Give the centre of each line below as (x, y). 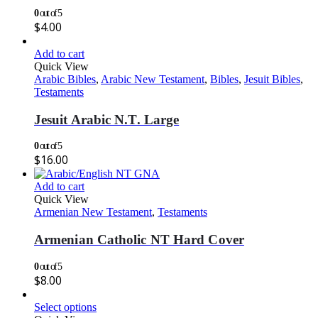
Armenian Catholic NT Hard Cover (139, 240)
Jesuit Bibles (272, 79)
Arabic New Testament (153, 79)
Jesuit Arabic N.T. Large (107, 119)
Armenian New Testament (93, 212)
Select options (65, 307)
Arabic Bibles (65, 79)
